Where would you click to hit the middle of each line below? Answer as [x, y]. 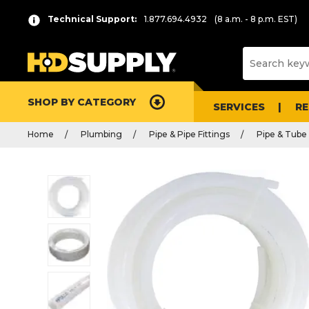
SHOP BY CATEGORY [82, 102]
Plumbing [101, 134]
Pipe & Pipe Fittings [189, 134]
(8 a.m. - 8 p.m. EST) [256, 19]
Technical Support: [92, 19]
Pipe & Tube [282, 134]
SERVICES [239, 107]
